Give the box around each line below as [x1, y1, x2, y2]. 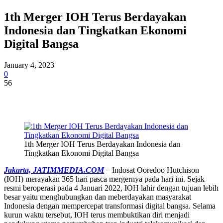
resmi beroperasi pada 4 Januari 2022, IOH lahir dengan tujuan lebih [4, 183, 219, 192]
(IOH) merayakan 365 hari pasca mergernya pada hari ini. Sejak [4, 174, 205, 183]
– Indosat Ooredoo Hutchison [104, 165, 199, 174]
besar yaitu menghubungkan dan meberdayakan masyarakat [4, 192, 191, 201]
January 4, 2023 [4, 60, 54, 69]
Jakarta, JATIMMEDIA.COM [4, 165, 104, 174]
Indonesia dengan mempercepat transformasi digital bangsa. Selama [4, 201, 216, 210]
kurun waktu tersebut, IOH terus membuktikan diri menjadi [4, 210, 190, 219]
